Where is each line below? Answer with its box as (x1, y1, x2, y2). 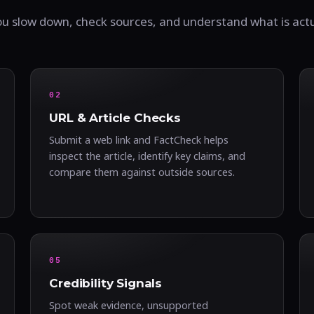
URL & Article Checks (49, 111, 181, 125)
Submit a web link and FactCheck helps (49, 132, 229, 146)
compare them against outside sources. (49, 165, 235, 179)
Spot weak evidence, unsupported (49, 298, 209, 312)
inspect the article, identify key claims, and (49, 149, 246, 163)
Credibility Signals (49, 276, 163, 290)
